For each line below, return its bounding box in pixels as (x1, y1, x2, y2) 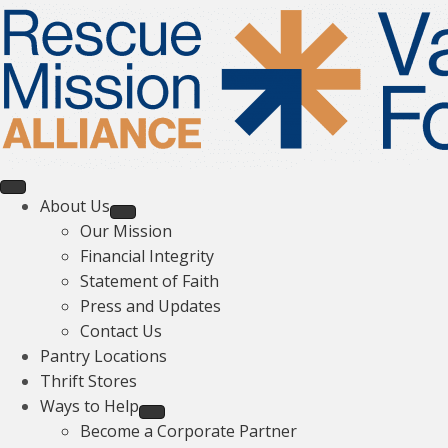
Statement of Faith (80, 270, 219, 292)
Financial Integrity (80, 245, 214, 267)
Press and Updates (80, 295, 221, 317)
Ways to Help (40, 395, 139, 417)
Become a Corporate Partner (80, 420, 297, 442)
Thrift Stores (40, 370, 137, 392)
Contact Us (80, 320, 162, 342)
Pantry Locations (40, 345, 167, 367)
